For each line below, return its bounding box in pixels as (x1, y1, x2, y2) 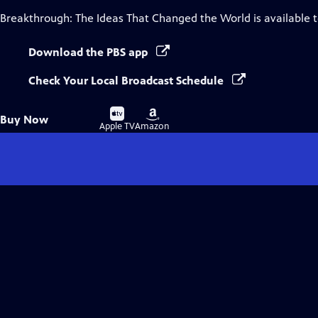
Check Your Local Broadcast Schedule (28, 74, 226, 87)
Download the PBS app (28, 45, 150, 59)
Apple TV (99, 121, 135, 132)
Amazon (135, 121, 170, 132)
